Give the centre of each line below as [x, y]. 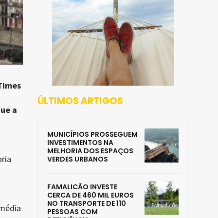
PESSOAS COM [73, 212]
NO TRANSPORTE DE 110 [87, 204]
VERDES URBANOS [78, 159]
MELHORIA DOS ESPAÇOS [90, 151]
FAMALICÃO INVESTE [82, 187]
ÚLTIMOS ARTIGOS [80, 101]
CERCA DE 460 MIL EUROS [91, 195]
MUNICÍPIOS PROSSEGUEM [92, 135]
